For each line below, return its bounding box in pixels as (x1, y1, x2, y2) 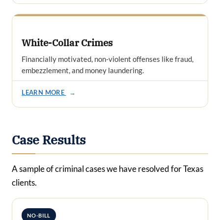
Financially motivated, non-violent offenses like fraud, (22, 54, 194, 63)
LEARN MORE (22, 88, 66, 96)
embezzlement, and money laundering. (22, 65, 144, 75)
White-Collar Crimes (22, 37, 113, 49)
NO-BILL (27, 212, 51, 219)
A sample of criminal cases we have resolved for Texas (12, 163, 203, 174)
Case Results (12, 132, 85, 148)
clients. (12, 177, 37, 188)
